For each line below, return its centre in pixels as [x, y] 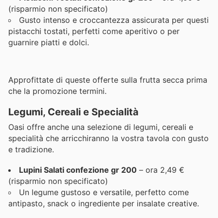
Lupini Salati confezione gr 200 [78, 170]
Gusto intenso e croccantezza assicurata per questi [114, 20]
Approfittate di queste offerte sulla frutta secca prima [108, 80]
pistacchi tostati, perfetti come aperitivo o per [94, 31]
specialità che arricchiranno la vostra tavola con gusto [109, 138]
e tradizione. [31, 149]
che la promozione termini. [57, 91]
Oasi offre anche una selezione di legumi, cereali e [101, 127]
